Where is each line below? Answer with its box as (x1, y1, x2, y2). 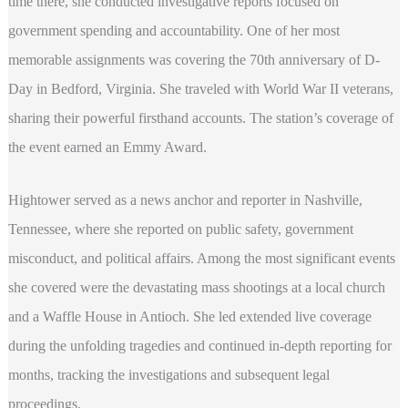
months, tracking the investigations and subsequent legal (7, 366, 330, 382)
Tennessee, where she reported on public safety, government (7, 220, 353, 237)
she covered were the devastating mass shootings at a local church (7, 279, 385, 295)
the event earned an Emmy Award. (7, 139, 207, 156)
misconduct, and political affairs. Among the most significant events (7, 250, 395, 266)
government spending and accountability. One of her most (7, 23, 340, 39)
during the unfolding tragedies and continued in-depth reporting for (7, 337, 392, 353)
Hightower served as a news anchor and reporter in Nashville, (7, 191, 362, 208)
